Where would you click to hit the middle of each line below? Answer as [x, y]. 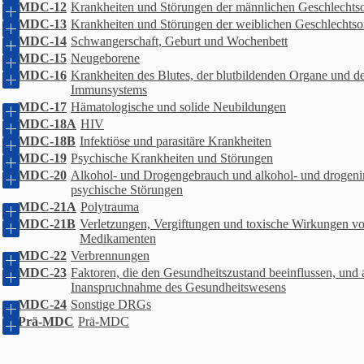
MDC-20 [42, 175]
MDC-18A [47, 124]
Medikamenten [118, 238]
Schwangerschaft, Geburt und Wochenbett [179, 41]
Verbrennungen [110, 256]
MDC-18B [47, 141]
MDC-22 [42, 256]
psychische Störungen [127, 190]
